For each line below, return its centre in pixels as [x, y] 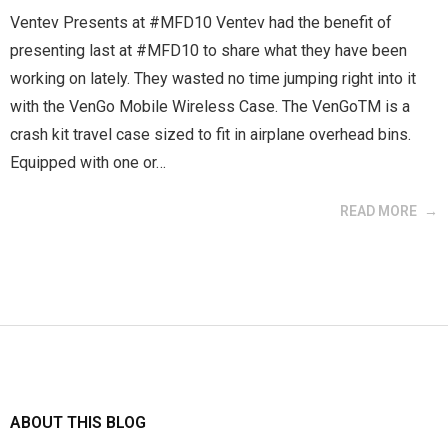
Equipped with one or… [88, 162]
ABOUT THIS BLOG [78, 422]
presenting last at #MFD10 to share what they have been [208, 50]
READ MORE [378, 211]
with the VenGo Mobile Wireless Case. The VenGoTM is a [210, 106]
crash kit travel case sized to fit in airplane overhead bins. [210, 134]
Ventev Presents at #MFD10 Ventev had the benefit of [201, 22]
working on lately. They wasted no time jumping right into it [213, 78]
